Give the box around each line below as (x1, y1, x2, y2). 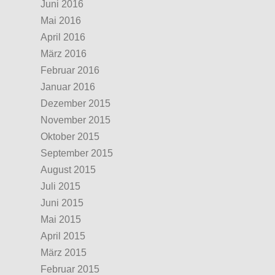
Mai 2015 (41, 214, 81, 225)
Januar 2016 (41, 82, 95, 92)
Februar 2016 (41, 65, 99, 76)
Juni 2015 (41, 198, 83, 208)
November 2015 (41, 115, 110, 125)
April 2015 (41, 231, 85, 241)
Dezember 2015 (41, 98, 110, 109)
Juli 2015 (41, 181, 80, 192)
